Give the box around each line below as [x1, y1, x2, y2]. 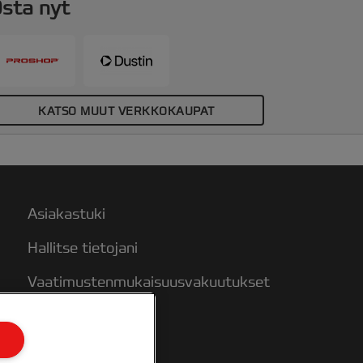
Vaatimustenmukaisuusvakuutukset [27, 272, 270, 292]
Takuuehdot [27, 306, 108, 326]
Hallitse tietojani [27, 238, 138, 258]
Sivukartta [27, 340, 100, 360]
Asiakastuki [27, 204, 105, 224]
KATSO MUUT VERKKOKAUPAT [38, 104, 215, 119]
